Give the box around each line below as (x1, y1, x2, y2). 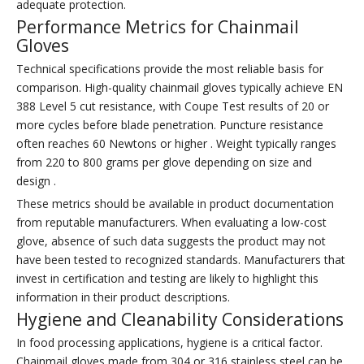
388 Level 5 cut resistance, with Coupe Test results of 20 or (16, 98, 329, 115)
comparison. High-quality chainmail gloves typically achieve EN (16, 80, 343, 96)
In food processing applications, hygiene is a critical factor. (16, 335, 323, 351)
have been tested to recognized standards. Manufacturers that (16, 252, 345, 268)
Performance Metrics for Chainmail (16, 15, 299, 39)
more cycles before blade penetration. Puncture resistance (16, 117, 323, 133)
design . (16, 173, 56, 189)
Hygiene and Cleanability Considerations (16, 308, 344, 331)
